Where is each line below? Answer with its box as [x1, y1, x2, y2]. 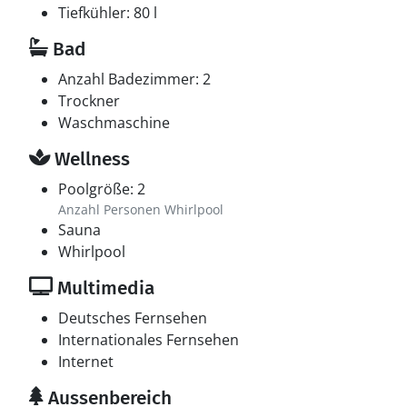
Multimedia [53, 276, 154, 300]
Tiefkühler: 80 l [58, 3, 157, 23]
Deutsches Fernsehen [58, 308, 207, 328]
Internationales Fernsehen [58, 330, 239, 350]
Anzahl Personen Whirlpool [58, 201, 223, 218]
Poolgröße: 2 [58, 179, 145, 199]
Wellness [50, 147, 130, 171]
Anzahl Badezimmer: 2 [58, 69, 211, 89]
